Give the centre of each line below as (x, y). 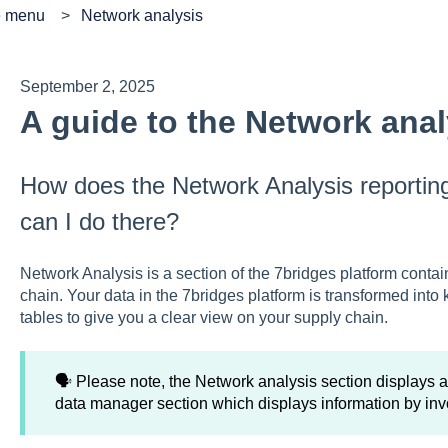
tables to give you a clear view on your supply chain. (203, 317)
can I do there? (99, 222)
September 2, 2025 (87, 86)
